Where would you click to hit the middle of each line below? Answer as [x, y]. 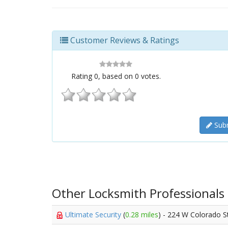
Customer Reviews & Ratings [124, 40]
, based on [116, 76]
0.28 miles [142, 215]
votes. [150, 76]
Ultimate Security [94, 215]
